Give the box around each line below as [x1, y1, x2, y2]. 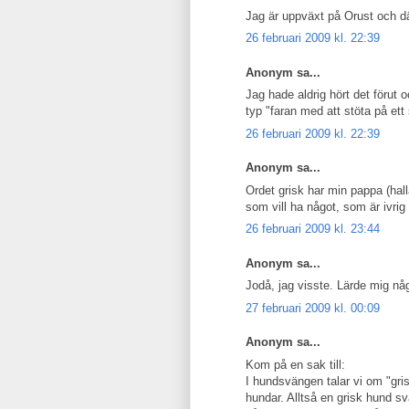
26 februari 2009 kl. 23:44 [246, 222, 380, 236]
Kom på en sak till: [246, 357, 345, 372]
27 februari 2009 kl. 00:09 [246, 300, 380, 315]
